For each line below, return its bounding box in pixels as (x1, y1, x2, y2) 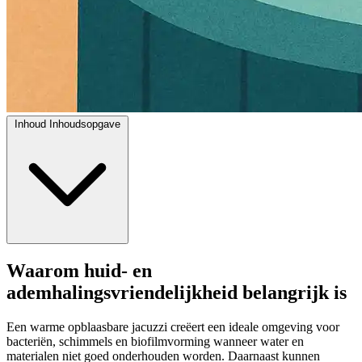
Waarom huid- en (6, 259, 152, 281)
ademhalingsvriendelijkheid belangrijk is (6, 281, 347, 303)
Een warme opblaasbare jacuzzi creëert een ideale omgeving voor (6, 319, 339, 334)
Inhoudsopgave (49, 117, 120, 130)
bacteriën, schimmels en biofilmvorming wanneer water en (6, 334, 304, 348)
